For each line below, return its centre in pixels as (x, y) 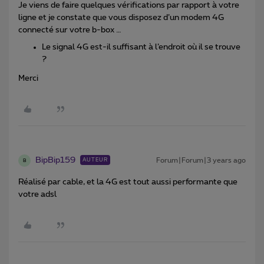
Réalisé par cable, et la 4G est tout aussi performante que (128, 182)
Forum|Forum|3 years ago (201, 161)
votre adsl (37, 195)
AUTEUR (95, 160)
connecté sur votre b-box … (71, 30)
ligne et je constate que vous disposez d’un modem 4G (121, 17)
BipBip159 (55, 161)
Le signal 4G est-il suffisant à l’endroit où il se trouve (141, 47)
